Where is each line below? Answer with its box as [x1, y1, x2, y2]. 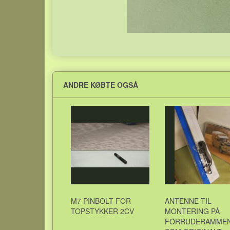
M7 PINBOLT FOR [71, 196, 131, 206]
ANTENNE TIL [165, 196, 212, 206]
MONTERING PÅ [165, 206, 220, 216]
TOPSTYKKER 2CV [71, 206, 134, 216]
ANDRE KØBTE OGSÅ [63, 80, 138, 90]
